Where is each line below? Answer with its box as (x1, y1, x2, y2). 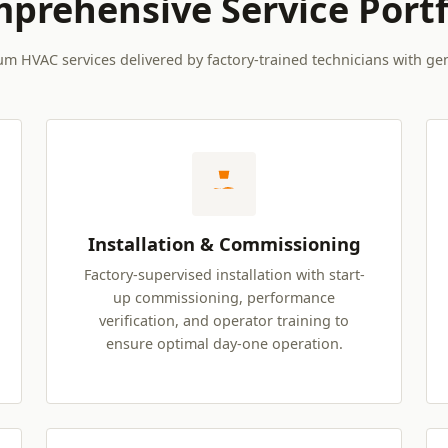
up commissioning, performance (113, 288, 335, 308)
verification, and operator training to (99, 311, 349, 331)
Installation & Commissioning (87, 231, 361, 257)
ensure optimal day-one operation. (105, 334, 343, 354)
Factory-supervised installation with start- (83, 265, 365, 285)
